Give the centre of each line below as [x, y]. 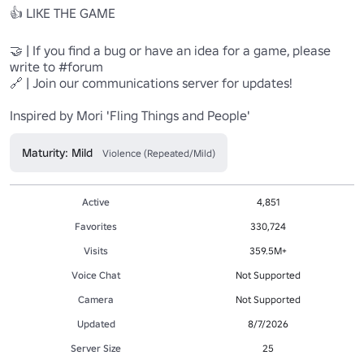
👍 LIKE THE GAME [63, 13]
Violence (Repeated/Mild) [159, 153]
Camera [96, 299]
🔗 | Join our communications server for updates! [151, 82]
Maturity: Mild [57, 152]
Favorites [96, 226]
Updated [96, 323]
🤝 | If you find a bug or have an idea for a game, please [170, 50]
